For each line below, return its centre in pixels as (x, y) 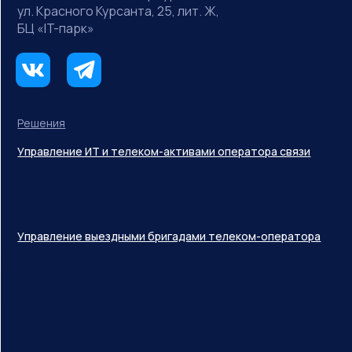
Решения (42, 123)
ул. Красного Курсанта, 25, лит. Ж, (119, 11)
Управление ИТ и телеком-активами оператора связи (164, 151)
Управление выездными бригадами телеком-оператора (169, 236)
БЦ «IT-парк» (56, 28)
